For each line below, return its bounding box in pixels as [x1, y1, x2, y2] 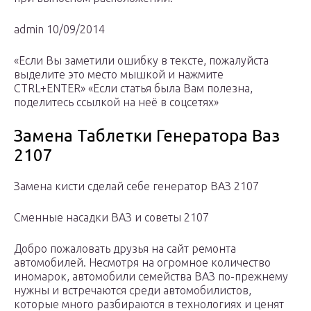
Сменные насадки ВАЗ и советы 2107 [14, 211, 209, 224]
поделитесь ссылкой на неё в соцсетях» [14, 96, 219, 109]
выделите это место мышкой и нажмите [14, 68, 224, 81]
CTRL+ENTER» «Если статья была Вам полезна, [14, 82, 253, 95]
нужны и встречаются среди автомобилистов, [14, 284, 251, 297]
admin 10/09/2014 [14, 23, 105, 36]
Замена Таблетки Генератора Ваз [14, 126, 280, 146]
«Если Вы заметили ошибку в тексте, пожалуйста [14, 54, 269, 67]
